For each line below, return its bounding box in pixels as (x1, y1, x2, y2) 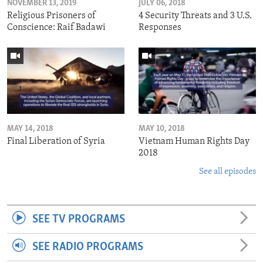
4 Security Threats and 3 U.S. (139, 11, 252, 21)
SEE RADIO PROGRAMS (32, 241, 143, 253)
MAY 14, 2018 (7, 124, 53, 133)
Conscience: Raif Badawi (7, 23, 106, 33)
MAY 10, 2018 (139, 124, 185, 133)
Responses (139, 23, 181, 33)
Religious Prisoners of (7, 11, 96, 21)
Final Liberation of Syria (7, 136, 105, 146)
